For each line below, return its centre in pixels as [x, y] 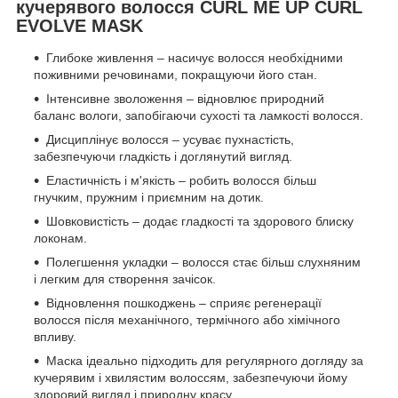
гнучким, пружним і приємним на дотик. [149, 197]
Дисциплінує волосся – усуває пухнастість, [170, 139]
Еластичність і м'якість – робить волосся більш [181, 180]
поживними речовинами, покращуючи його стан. [175, 74]
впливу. [55, 336]
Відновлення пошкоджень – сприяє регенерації [184, 302]
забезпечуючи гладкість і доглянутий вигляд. [163, 156]
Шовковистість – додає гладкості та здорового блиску [200, 221]
